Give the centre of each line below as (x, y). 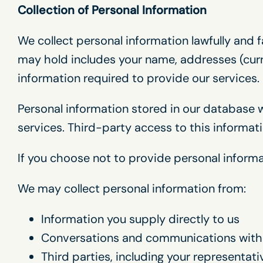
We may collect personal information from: (132, 188)
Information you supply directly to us (140, 219)
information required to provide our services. (139, 78)
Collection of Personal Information (112, 10)
